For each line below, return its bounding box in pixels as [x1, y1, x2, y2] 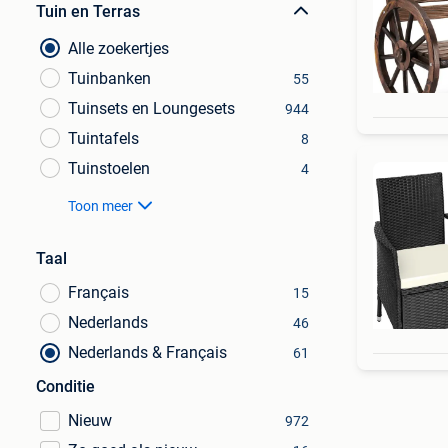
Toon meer [68, 198, 133, 214]
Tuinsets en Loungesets [68, 99, 235, 118]
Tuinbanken [68, 69, 151, 88]
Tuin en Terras [36, 2, 140, 21]
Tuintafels [68, 129, 139, 148]
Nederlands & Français [68, 343, 227, 362]
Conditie [36, 377, 95, 396]
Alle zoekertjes [68, 39, 169, 58]
